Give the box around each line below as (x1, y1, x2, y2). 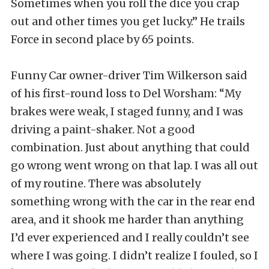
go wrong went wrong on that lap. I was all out (11, 159, 258, 173)
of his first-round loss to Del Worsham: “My (11, 86, 241, 101)
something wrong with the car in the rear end (11, 195, 255, 209)
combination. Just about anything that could (11, 141, 250, 155)
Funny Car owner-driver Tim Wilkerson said (11, 68, 247, 83)
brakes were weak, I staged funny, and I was (11, 104, 243, 119)
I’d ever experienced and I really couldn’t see (11, 231, 249, 245)
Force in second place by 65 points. (11, 32, 194, 47)
